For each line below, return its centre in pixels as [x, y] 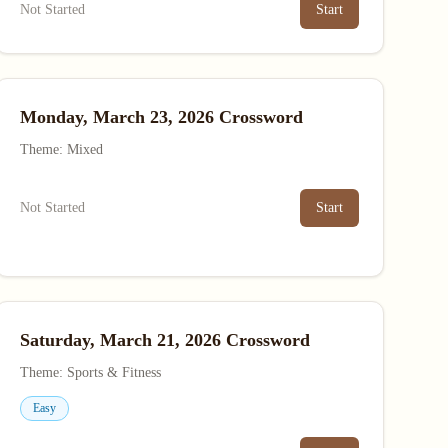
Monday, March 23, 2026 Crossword [161, 117]
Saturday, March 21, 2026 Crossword [164, 340]
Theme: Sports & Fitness [90, 372]
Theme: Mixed [61, 149]
